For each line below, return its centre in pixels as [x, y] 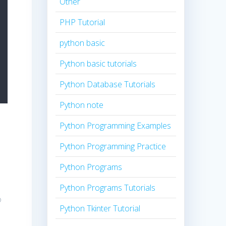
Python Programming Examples [116, 126]
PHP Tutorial [82, 22]
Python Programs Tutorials [108, 188]
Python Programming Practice [113, 147]
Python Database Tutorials [108, 84]
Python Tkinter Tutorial [100, 209]
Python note [82, 105]
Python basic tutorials [98, 64]
